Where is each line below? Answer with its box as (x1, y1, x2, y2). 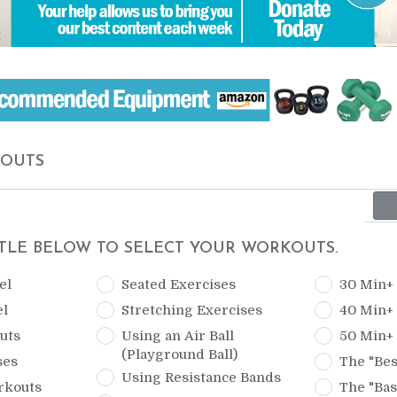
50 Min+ (339, 328, 393, 345)
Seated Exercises (121, 276, 237, 293)
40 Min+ (339, 302, 393, 319)
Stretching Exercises (121, 302, 263, 319)
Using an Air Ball (121, 328, 235, 345)
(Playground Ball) (121, 346, 238, 363)
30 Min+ (339, 276, 393, 293)
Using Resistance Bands (121, 370, 282, 386)
